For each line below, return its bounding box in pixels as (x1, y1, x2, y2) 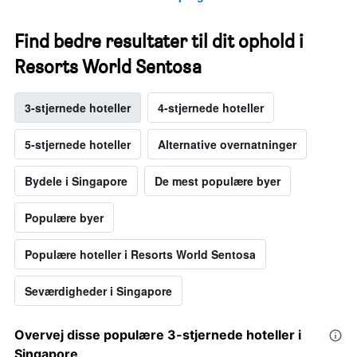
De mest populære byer (155, 173, 280, 190)
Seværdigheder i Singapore (25, 283, 172, 300)
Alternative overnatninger (158, 136, 296, 153)
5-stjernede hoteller (25, 136, 131, 153)
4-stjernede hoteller (158, 100, 264, 116)
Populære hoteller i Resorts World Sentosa (25, 246, 256, 263)
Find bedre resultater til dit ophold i (14, 29, 304, 53)
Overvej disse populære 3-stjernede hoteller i (14, 327, 301, 343)
